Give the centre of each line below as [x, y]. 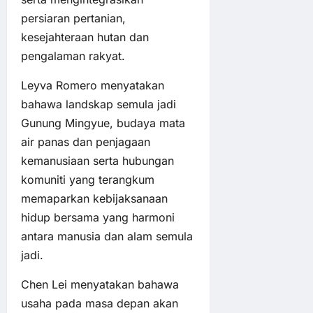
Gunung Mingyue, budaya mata [103, 123]
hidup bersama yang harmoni [98, 218]
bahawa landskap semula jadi [99, 104]
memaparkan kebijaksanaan [94, 199]
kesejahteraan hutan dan [85, 37]
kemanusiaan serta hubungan [97, 161]
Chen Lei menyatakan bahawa [100, 285]
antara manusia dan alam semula [107, 236]
